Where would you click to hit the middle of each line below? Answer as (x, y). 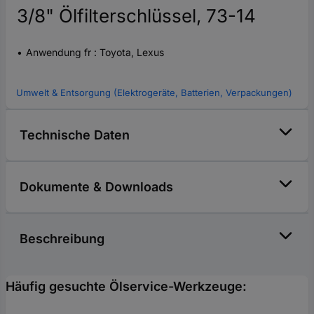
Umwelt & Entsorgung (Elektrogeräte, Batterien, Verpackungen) (154, 92)
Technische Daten (75, 135)
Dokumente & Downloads (96, 186)
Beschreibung (62, 238)
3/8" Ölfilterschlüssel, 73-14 (136, 15)
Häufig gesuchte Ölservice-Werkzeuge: (126, 286)
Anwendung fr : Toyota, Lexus (95, 52)
